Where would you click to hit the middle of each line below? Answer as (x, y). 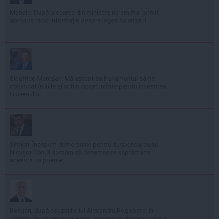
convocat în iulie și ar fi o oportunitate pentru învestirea (88, 87)
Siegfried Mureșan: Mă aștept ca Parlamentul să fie (82, 79)
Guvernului (24, 94)
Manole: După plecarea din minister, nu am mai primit (84, 13)
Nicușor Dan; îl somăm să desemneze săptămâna (80, 153)
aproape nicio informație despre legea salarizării (78, 21)
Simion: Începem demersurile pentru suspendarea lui (84, 145)
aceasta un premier (37, 160)
